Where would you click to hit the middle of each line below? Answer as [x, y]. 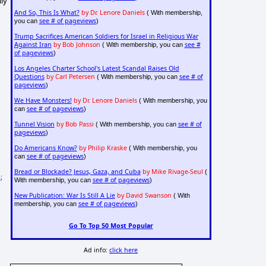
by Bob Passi [75, 124]
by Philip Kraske [103, 148]
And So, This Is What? [47, 13]
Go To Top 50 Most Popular [111, 225]
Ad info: [97, 250]
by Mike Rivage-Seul [172, 172]
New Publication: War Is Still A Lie [64, 196]
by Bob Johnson [77, 45]
